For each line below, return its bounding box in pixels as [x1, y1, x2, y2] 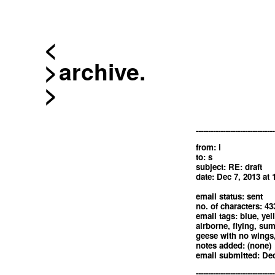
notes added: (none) [195, 239, 271, 251]
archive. [59, 55, 145, 88]
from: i [195, 141, 221, 153]
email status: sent [195, 190, 263, 202]
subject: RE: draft [195, 160, 262, 172]
